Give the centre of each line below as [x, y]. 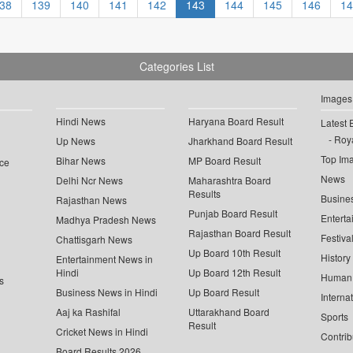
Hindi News [81, 121]
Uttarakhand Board [229, 312]
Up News [76, 141]
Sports [334, 317]
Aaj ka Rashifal [89, 312]
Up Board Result [224, 292]
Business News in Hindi [107, 292]
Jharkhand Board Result [240, 141]
